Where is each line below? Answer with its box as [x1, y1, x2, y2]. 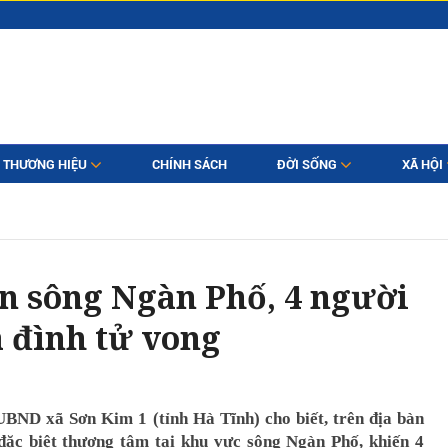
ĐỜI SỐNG [276, 157, 340, 172]
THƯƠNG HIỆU [2, 157, 90, 172]
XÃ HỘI [401, 157, 446, 172]
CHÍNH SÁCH [151, 157, 227, 172]
